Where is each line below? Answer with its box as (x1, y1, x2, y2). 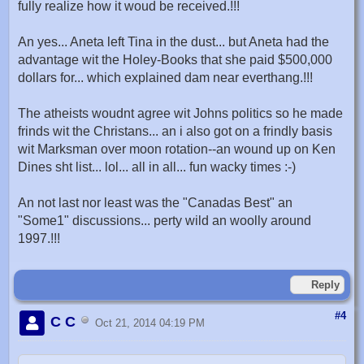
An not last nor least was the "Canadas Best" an (18, 195, 292, 210)
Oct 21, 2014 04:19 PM (95, 317, 206, 330)
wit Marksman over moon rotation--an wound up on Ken (18, 141, 336, 156)
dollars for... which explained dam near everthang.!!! (18, 70, 326, 84)
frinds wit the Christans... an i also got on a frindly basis (18, 123, 332, 138)
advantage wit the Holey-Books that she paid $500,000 (18, 52, 332, 67)
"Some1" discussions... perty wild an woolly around (18, 213, 311, 227)
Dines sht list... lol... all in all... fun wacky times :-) (18, 159, 296, 174)
